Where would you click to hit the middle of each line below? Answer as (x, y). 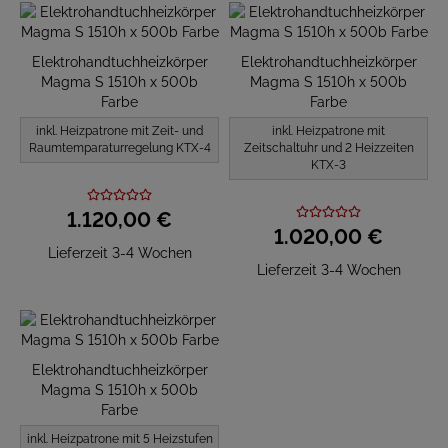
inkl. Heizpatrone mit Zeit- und (119, 131)
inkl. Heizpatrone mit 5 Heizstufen (119, 439)
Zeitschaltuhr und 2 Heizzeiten (328, 148)
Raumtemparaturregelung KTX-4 (119, 148)
